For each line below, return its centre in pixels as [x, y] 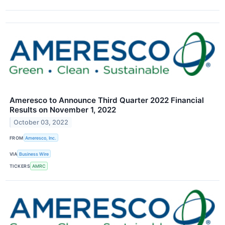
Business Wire [34, 154]
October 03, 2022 [41, 122]
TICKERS [20, 166]
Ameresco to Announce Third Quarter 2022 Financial [107, 100]
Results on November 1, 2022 [63, 110]
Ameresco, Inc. [41, 138]
